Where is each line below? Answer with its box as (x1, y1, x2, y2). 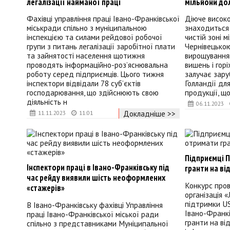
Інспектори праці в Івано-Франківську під (27, 161, 169, 173)
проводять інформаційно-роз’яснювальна (27, 60, 168, 70)
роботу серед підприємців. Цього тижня (27, 69, 164, 80)
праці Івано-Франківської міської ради (27, 208, 159, 219)
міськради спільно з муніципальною (27, 23, 147, 33)
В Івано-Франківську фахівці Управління (27, 199, 163, 210)
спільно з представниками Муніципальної (27, 218, 168, 228)
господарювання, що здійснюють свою (27, 87, 159, 98)
